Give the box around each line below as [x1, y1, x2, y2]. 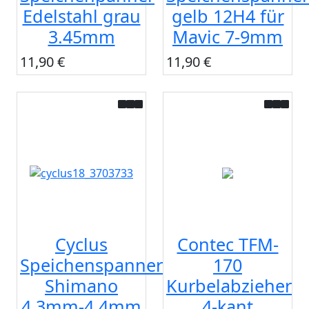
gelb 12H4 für [171, 4, 284, 28]
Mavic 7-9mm [172, 25, 283, 49]
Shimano [45, 274, 118, 298]
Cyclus [55, 232, 108, 257]
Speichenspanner [20, 253, 163, 277]
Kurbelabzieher [166, 274, 292, 298]
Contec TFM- [177, 232, 279, 257]
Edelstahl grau [22, 4, 141, 28]
